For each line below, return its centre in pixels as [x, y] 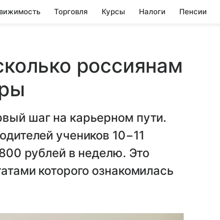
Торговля [71, 12]
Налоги [152, 12]
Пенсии [193, 12]
